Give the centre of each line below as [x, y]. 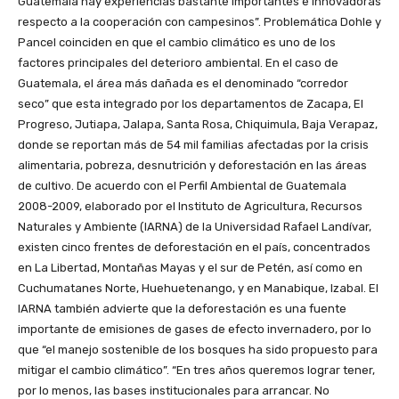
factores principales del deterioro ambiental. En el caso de [178, 63]
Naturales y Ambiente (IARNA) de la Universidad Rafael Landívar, [195, 227]
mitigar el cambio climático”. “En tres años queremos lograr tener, [196, 370]
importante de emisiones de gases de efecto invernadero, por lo [195, 330]
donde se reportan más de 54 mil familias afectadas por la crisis [193, 145]
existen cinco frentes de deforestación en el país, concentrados [194, 248]
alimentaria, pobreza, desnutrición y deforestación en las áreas [192, 166]
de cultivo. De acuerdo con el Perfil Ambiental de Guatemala [182, 186]
